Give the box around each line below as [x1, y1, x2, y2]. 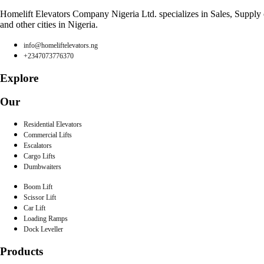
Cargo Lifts [24, 153, 55, 160]
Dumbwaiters [24, 163, 61, 171]
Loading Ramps [24, 215, 68, 223]
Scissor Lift [24, 194, 56, 202]
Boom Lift [24, 183, 52, 191]
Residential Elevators [24, 121, 82, 128]
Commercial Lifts [24, 131, 72, 139]
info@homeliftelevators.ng [24, 42, 98, 49]
